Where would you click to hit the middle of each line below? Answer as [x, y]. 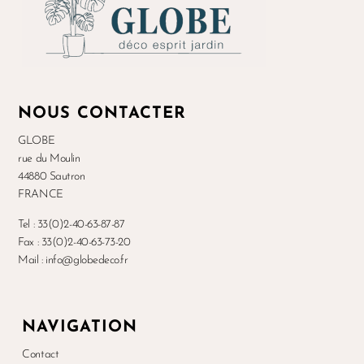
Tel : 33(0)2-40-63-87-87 [71, 224]
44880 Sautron [52, 177]
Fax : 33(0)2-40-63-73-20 [74, 242]
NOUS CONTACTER [102, 114]
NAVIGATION [80, 328]
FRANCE [41, 195]
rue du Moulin [49, 159]
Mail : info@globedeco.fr [73, 260]
